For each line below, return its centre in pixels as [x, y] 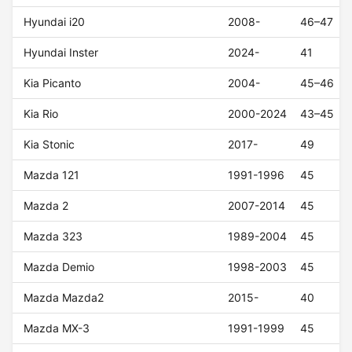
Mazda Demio [59, 267]
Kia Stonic [49, 145]
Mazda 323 [53, 236]
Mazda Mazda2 [64, 298]
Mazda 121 [52, 175]
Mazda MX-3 [57, 328]
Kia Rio [41, 114]
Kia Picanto [53, 83]
